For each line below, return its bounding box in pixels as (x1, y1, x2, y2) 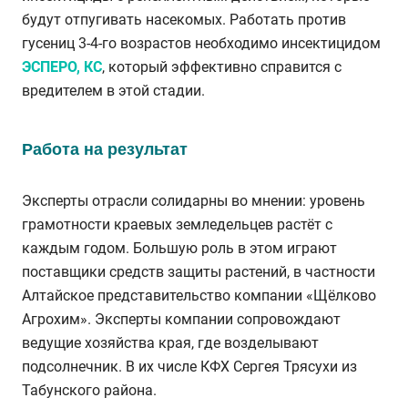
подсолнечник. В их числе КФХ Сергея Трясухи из (22, 357, 357, 375)
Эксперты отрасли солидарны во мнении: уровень (22, 191, 365, 209)
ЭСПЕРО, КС (22, 57, 102, 76)
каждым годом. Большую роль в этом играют (22, 239, 337, 257)
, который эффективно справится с (102, 57, 342, 76)
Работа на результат (22, 139, 188, 158)
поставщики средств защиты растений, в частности (22, 262, 375, 280)
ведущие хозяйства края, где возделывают (22, 333, 319, 352)
